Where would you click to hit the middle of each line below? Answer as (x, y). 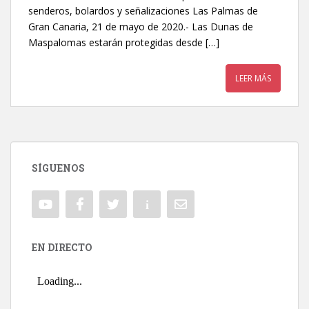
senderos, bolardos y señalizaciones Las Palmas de (143, 11)
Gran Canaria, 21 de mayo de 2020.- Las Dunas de (141, 27)
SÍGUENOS (58, 168)
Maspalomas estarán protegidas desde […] (124, 42)
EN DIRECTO (62, 247)
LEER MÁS (253, 78)
